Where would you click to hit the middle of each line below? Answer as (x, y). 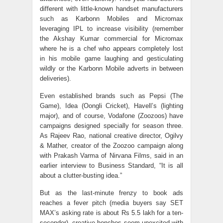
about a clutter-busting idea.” (81, 175)
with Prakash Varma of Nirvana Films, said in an (111, 156)
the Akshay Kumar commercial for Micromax (111, 39)
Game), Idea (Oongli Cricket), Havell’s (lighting (111, 106)
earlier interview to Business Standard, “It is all (111, 166)
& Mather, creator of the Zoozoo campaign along (111, 146)
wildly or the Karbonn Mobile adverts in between (111, 68)
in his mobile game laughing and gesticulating (111, 58)
